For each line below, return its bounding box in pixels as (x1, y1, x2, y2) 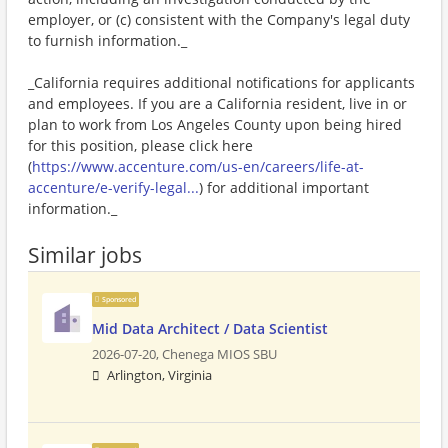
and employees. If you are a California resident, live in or (28, 94, 407, 113)
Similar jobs (28, 241, 142, 269)
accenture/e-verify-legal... (28, 178, 199, 197)
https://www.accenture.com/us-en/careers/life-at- (32, 157, 364, 176)
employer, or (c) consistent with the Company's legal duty (28, 10, 410, 29)
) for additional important (199, 178, 369, 197)
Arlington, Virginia (107, 367, 212, 384)
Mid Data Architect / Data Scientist (92, 319, 328, 338)
